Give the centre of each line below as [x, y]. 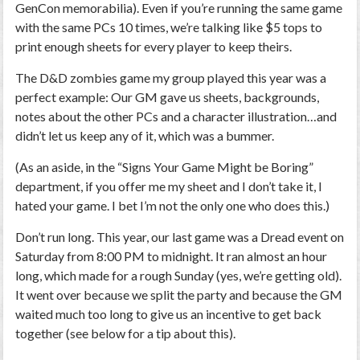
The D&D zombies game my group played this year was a [171, 78]
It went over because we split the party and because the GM [179, 295]
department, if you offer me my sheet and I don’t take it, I [169, 186]
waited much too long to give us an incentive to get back [169, 314]
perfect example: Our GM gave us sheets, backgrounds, [168, 97]
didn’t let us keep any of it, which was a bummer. [145, 135]
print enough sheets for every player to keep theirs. [154, 46]
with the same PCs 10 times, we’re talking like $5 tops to [169, 27]
